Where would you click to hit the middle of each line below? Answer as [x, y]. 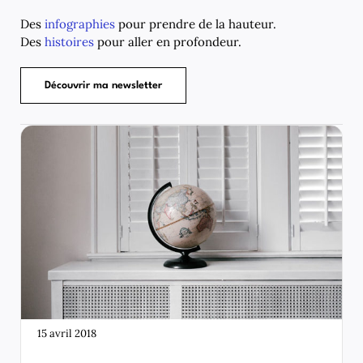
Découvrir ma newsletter [103, 85]
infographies [81, 24]
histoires [71, 42]
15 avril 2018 [67, 334]
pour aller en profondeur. [169, 42]
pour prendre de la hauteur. [197, 24]
